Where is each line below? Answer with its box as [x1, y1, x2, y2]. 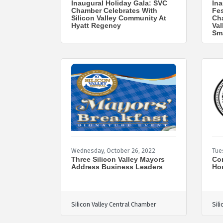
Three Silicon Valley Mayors [71, 155, 165, 163]
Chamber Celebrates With [71, 6, 157, 14]
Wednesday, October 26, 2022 [71, 146, 155, 154]
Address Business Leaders [71, 162, 163, 171]
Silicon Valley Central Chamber [71, 200, 156, 208]
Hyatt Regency [71, 21, 121, 29]
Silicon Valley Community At [71, 13, 166, 22]
